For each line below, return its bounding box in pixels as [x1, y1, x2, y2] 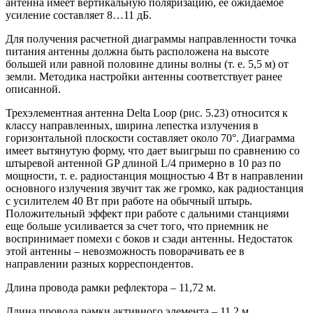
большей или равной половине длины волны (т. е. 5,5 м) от [6, 58, 289, 71]
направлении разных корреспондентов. [6, 258, 194, 270]
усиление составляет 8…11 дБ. [6, 9, 154, 22]
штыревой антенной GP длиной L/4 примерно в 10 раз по [6, 157, 281, 170]
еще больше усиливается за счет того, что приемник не [6, 220, 268, 233]
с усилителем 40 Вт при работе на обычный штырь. [6, 195, 252, 208]
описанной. [6, 83, 61, 96]
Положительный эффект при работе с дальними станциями [6, 208, 289, 220]
